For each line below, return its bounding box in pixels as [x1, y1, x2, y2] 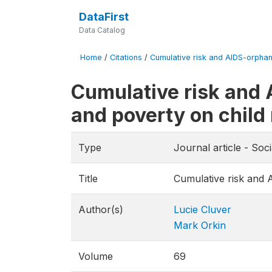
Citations [110, 53, 142, 62]
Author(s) [78, 203, 123, 216]
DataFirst [78, 10, 129, 23]
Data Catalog [78, 25, 125, 35]
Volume [78, 250, 113, 262]
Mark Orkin [174, 219, 226, 231]
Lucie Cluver [174, 203, 231, 216]
